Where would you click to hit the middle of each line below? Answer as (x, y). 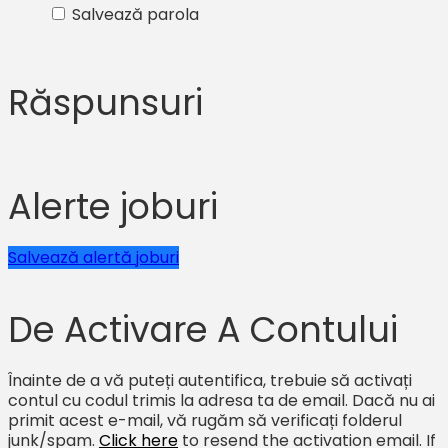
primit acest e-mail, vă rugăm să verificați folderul (205, 420)
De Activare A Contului (203, 329)
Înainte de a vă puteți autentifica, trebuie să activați (210, 380)
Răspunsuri (105, 103)
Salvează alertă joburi (93, 257)
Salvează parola (135, 15)
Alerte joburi (113, 206)
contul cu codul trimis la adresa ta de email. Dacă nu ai (221, 400)
